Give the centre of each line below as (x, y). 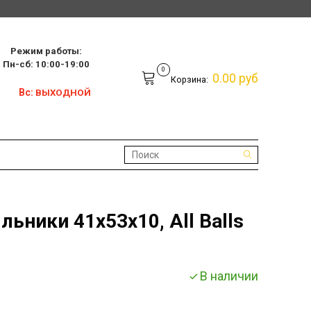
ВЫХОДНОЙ (62, 93)
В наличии (229, 276)
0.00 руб (235, 78)
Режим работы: (47, 51)
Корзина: (190, 79)
